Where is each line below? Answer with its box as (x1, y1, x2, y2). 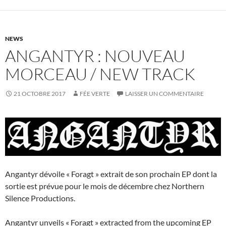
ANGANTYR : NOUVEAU (5, 45, 185, 67)
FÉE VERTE (80, 90, 110, 98)
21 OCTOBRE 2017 (14, 90, 66, 98)
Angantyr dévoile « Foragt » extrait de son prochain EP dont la (5, 168, 217, 179)
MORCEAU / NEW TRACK (5, 64, 195, 85)
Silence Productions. (5, 193, 75, 203)
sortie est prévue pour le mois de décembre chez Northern (5, 181, 204, 191)
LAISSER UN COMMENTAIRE (125, 90, 204, 98)
